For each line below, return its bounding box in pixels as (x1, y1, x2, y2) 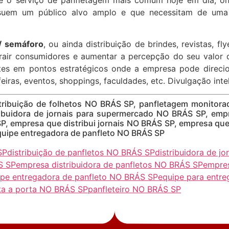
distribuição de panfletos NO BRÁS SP (7, 147, 155, 158)
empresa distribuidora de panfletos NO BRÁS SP (16, 159, 203, 170)
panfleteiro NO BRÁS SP (88, 184, 181, 195)
